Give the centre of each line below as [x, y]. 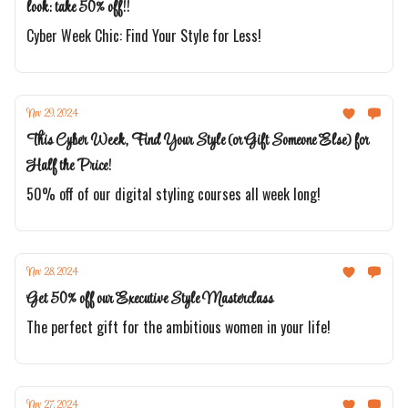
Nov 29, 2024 [52, 114]
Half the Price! [69, 166]
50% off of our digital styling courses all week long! [173, 194]
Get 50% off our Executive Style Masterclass [150, 299]
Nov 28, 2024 [52, 272]
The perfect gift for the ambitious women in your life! [178, 327]
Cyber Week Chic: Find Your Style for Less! [144, 36]
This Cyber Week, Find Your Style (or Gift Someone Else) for [198, 141]
